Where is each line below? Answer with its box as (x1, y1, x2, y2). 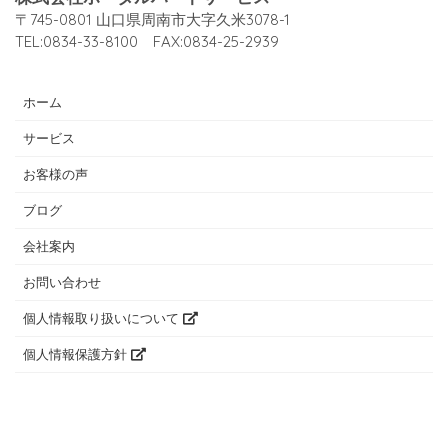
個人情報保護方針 (23, 345, 131, 362)
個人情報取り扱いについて (23, 309, 183, 326)
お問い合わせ (23, 273, 101, 290)
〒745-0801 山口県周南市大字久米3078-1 (15, 9, 290, 29)
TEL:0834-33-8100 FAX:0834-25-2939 (15, 31, 279, 51)
